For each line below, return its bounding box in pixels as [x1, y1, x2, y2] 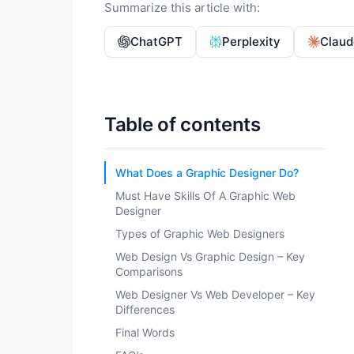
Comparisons [115, 265, 183, 278]
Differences [115, 303, 175, 316]
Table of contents [104, 113, 261, 136]
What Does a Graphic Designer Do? [115, 166, 299, 179]
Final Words [115, 326, 175, 339]
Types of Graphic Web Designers [115, 227, 284, 240]
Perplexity [222, 34, 281, 49]
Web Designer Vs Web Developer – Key [115, 288, 315, 301]
